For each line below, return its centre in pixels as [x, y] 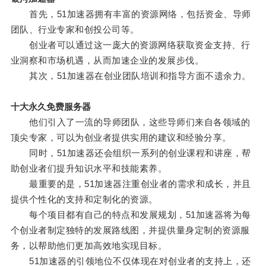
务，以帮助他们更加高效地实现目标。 [89, 246]
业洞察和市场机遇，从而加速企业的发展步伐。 [107, 61]
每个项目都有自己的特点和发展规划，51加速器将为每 [131, 215]
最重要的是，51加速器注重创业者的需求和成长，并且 [131, 184]
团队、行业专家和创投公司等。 [75, 30]
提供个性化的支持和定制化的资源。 [84, 199]
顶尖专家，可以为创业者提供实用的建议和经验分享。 [121, 138]
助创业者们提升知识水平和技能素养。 [89, 169]
